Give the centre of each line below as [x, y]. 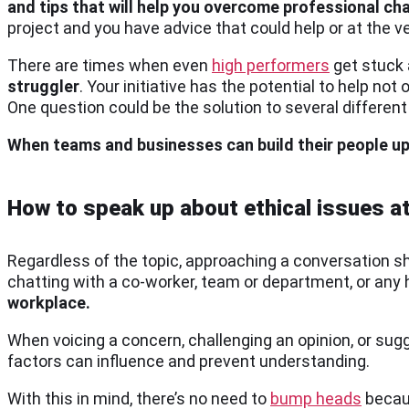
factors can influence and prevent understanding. [190, 361]
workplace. [49, 302]
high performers [271, 65]
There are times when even [110, 65]
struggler [43, 86]
